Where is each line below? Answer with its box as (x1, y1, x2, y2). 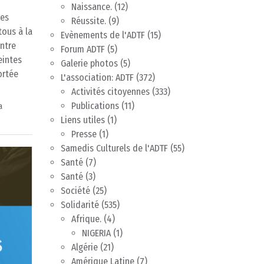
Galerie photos (61, 58, 118, 70)
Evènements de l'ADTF (61, 29, 145, 41)
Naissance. (71, 1, 112, 13)
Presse (71, 128, 97, 140)
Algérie (71, 242, 98, 253)
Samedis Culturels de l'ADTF (61, 143, 168, 154)
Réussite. (71, 15, 106, 27)
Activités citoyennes (71, 86, 150, 98)
